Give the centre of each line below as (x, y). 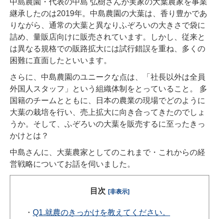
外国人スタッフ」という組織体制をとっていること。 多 (109, 89)
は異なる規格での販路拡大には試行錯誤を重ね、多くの (108, 49)
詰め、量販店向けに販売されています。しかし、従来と (108, 37)
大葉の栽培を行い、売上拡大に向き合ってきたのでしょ (108, 112)
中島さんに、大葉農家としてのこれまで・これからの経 (108, 153)
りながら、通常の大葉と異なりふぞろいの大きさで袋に (108, 25)
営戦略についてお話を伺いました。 (72, 164)
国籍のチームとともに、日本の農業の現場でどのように (108, 101)
